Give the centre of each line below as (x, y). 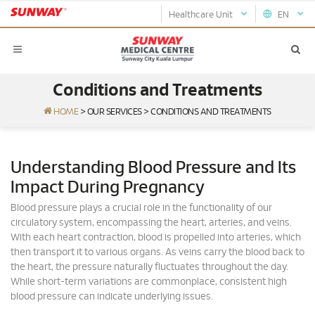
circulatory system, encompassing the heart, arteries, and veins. (151, 223)
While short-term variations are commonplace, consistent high (149, 282)
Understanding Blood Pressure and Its (153, 168)
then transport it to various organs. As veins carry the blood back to (157, 252)
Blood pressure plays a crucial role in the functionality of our (141, 208)
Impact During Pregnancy (108, 188)
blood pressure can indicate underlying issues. (112, 297)
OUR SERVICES (114, 112)
